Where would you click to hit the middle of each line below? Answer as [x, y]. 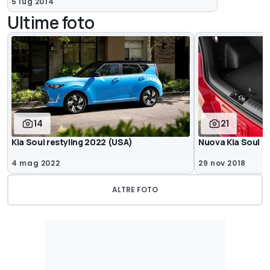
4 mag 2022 [36, 163]
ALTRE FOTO [135, 189]
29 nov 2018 [222, 163]
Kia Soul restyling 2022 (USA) [72, 142]
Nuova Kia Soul [229, 142]
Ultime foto [51, 23]
